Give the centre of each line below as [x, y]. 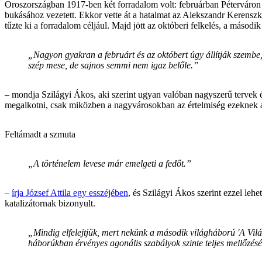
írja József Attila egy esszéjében [70, 193]
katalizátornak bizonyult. [50, 204]
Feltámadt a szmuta [40, 135]
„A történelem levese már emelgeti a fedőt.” [110, 164]
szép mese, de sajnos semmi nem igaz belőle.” [113, 65]
